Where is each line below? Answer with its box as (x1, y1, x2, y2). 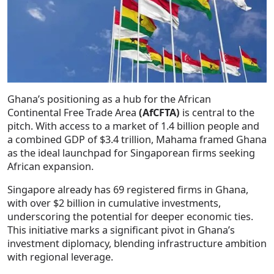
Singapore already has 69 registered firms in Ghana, (7, 182, 248, 196)
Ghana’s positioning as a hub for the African (7, 92, 211, 106)
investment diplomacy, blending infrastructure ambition (7, 236, 267, 250)
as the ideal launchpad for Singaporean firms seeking (7, 146, 255, 160)
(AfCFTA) (139, 105, 180, 119)
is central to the (180, 105, 254, 119)
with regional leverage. (7, 250, 113, 264)
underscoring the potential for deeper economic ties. (7, 209, 253, 223)
